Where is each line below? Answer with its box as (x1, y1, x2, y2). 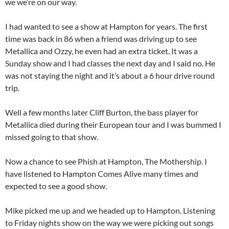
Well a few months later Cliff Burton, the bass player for (5, 107, 198, 117)
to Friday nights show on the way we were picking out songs (5, 217, 214, 227)
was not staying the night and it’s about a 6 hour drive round (5, 70, 215, 80)
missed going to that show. (5, 131, 98, 142)
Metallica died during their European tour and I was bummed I (5, 119, 221, 129)
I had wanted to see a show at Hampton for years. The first (5, 21, 208, 31)
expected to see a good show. (5, 180, 107, 191)
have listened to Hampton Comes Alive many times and (5, 168, 198, 178)
